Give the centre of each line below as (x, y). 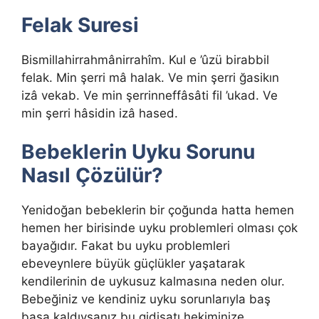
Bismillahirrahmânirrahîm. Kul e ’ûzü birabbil (145, 59)
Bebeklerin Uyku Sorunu (138, 152)
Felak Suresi (80, 25)
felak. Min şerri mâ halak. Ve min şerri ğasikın (150, 77)
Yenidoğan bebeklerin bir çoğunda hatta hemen (158, 210)
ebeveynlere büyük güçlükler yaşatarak (133, 264)
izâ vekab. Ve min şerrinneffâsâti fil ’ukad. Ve (150, 95)
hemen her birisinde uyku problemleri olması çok (159, 228)
